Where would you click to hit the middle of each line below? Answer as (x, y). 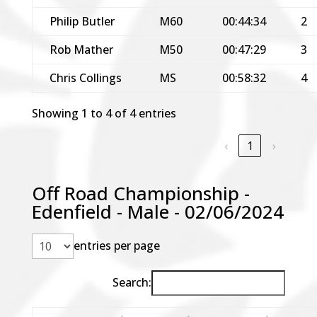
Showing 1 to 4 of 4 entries (104, 113)
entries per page (116, 246)
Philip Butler (82, 21)
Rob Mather (81, 49)
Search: (132, 283)
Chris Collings (85, 77)
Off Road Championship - (140, 193)
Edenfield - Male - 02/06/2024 (157, 211)
